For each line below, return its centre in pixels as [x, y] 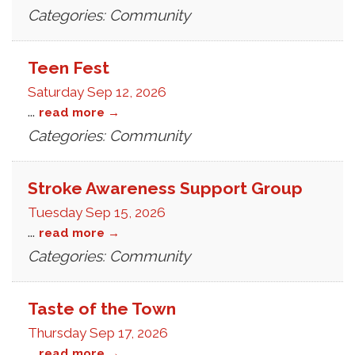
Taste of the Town [102, 309]
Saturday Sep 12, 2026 [97, 92]
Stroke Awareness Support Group [165, 188]
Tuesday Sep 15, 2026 [97, 212]
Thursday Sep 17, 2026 [98, 333]
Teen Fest [69, 68]
